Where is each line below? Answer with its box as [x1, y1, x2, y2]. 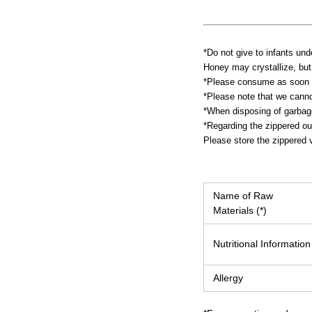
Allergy [213, 272, 243, 283]
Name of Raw [213, 190, 273, 201]
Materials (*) [213, 205, 267, 216]
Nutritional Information [213, 238, 311, 249]
